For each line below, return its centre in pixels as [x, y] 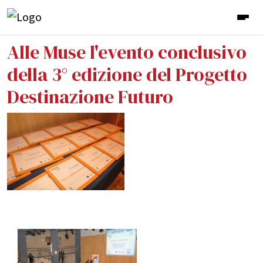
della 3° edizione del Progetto [127, 75]
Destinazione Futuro [90, 97]
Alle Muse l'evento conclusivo [127, 53]
